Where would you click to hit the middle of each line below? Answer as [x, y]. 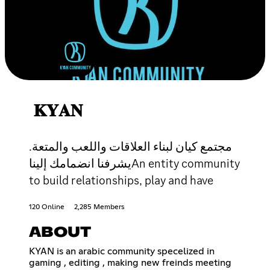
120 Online [47, 207]
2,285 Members [99, 207]
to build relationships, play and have [121, 180]
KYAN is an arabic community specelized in [122, 251]
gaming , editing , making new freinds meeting [130, 262]
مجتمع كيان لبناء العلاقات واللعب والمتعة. [130, 146]
